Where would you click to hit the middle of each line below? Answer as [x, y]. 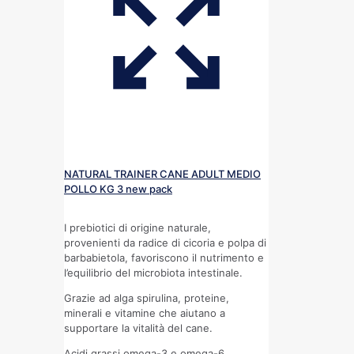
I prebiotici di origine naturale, [137, 227]
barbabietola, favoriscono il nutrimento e [164, 257]
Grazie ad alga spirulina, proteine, [147, 298]
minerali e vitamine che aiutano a [145, 313]
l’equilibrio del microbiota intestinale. [153, 272]
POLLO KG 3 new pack [118, 188]
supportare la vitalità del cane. [138, 328]
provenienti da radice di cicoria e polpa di [165, 242]
